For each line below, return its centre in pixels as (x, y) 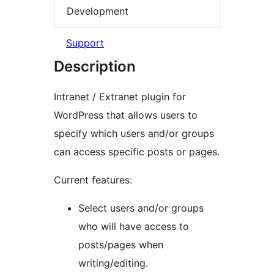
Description (95, 67)
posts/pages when (121, 245)
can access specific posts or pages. (137, 152)
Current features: (93, 180)
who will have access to (134, 227)
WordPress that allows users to (126, 115)
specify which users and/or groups (134, 134)
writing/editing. (113, 263)
